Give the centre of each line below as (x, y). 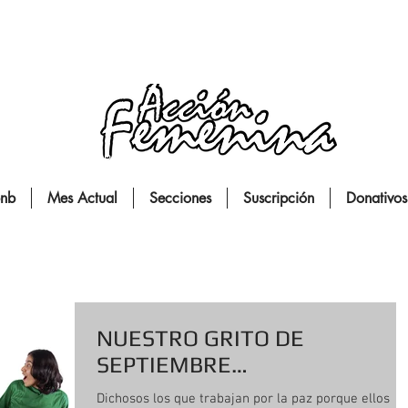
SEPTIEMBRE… (172, 365)
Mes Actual (82, 198)
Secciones (180, 198)
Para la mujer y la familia (165, 159)
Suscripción (279, 198)
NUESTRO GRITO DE (200, 338)
